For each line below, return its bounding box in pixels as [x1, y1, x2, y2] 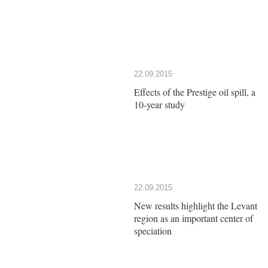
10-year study [134, 98, 185, 111]
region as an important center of [134, 211, 253, 224]
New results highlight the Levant [134, 199, 257, 212]
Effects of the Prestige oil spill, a [134, 85, 255, 98]
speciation [134, 224, 172, 237]
